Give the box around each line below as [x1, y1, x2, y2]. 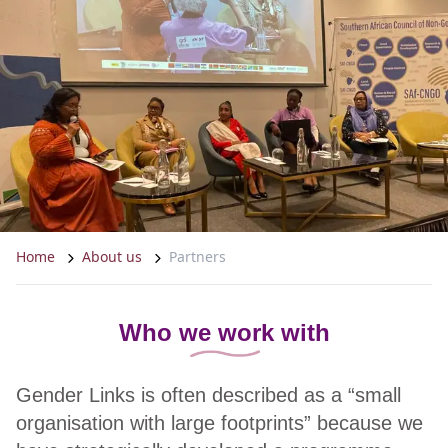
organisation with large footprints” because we [16, 412, 423, 435]
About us [82, 247, 142, 267]
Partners [169, 247, 226, 267]
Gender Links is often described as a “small [16, 384, 401, 407]
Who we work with [118, 319, 330, 347]
